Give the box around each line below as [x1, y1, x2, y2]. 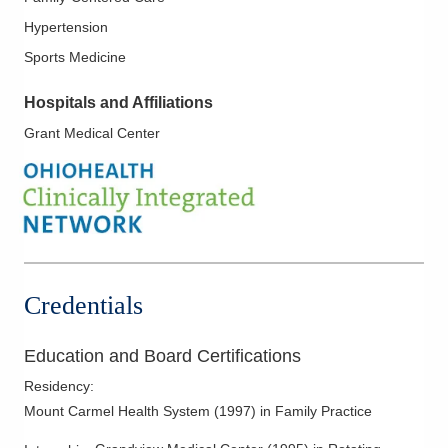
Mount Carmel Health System [24, 403, 210, 420]
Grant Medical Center [24, 124, 160, 141]
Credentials [24, 291, 143, 321]
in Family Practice [260, 403, 372, 420]
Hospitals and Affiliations [24, 93, 213, 111]
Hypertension [24, 18, 108, 35]
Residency [24, 378, 90, 395]
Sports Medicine [24, 48, 126, 65]
